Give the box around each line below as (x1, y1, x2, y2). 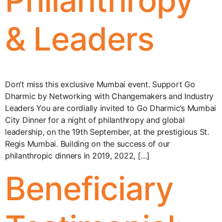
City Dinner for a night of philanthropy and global (5, 114, 185, 125)
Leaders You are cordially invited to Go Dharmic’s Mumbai (5, 103, 216, 113)
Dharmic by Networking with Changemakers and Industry (5, 91, 214, 101)
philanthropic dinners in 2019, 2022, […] (5, 150, 150, 161)
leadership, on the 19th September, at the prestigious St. (5, 126, 209, 137)
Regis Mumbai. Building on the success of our (5, 138, 170, 149)
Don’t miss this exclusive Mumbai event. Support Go (5, 79, 195, 89)
